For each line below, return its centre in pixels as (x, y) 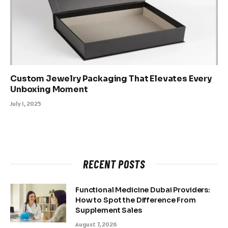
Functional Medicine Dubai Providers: (143, 190)
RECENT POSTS (114, 164)
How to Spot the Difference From (136, 200)
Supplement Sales (109, 210)
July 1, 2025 (26, 103)
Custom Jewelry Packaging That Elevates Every (111, 78)
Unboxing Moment (49, 89)
